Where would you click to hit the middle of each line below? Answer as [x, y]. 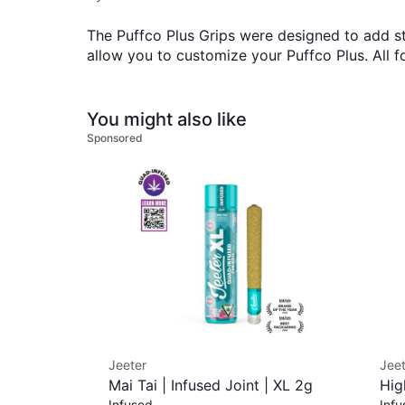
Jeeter [127, 365]
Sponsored [115, 138]
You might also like [167, 119]
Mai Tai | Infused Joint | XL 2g [211, 385]
